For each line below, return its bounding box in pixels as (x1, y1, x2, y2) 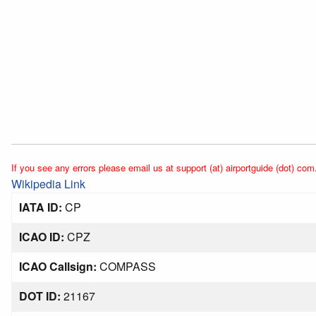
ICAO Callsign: (19, 258, 97, 274)
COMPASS (97, 258, 156, 274)
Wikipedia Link (11, 176, 85, 192)
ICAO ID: (19, 229, 64, 245)
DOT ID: (19, 288, 61, 304)
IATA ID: (19, 199, 62, 215)
